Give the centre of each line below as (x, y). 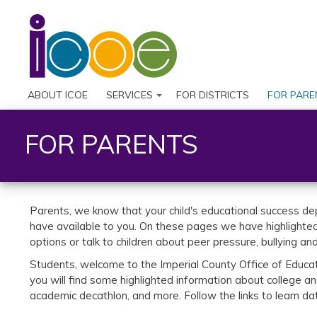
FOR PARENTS (111, 144)
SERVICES (130, 94)
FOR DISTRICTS (213, 94)
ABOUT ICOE (58, 94)
